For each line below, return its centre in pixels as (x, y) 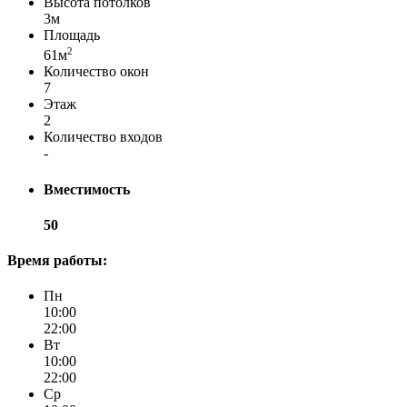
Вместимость (87, 189)
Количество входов (103, 137)
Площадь (72, 35)
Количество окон (96, 72)
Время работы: (57, 261)
